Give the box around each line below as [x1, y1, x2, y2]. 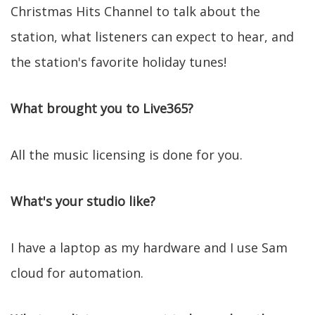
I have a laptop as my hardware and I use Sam [11, 239, 288, 256]
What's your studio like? [11, 193, 155, 210]
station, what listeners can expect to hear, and [11, 28, 294, 45]
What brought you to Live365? [11, 100, 193, 117]
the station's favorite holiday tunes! [11, 53, 226, 70]
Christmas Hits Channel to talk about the [11, 3, 260, 20]
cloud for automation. [11, 264, 143, 281]
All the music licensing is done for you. [11, 146, 243, 163]
